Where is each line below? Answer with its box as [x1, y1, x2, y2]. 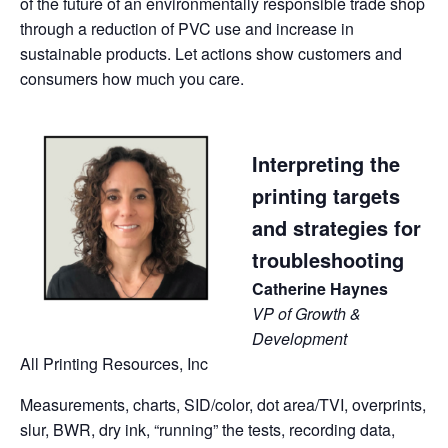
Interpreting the [252, 148, 400, 178]
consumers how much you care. [20, 66, 244, 90]
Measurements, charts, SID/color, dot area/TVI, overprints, [20, 392, 426, 416]
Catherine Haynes [252, 276, 388, 300]
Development [252, 326, 347, 350]
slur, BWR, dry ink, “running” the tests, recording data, [20, 417, 395, 441]
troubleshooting [252, 244, 404, 274]
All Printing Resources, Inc [20, 351, 208, 375]
